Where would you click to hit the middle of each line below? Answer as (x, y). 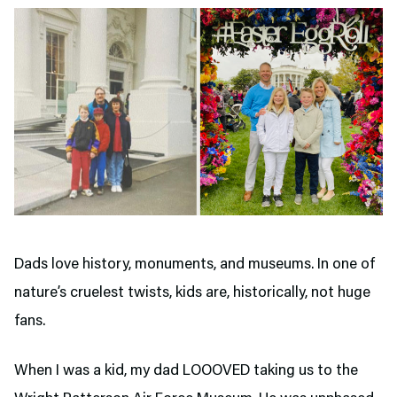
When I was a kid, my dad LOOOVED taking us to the (186, 371)
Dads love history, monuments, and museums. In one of (195, 265)
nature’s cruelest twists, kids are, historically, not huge (192, 293)
